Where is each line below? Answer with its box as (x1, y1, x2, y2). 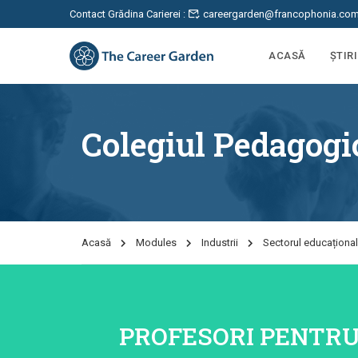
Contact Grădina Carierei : (70, 8, 188, 20)
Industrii (201, 237, 238, 249)
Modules (136, 237, 177, 249)
